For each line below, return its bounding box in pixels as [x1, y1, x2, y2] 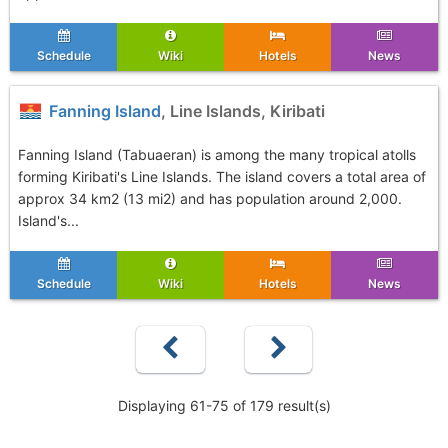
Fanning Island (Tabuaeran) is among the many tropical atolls [18, 146, 416, 163]
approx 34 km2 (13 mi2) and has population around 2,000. [18, 190, 402, 207]
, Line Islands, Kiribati [161, 101, 326, 121]
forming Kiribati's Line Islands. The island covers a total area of [18, 168, 426, 185]
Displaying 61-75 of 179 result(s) [117, 397, 331, 414]
